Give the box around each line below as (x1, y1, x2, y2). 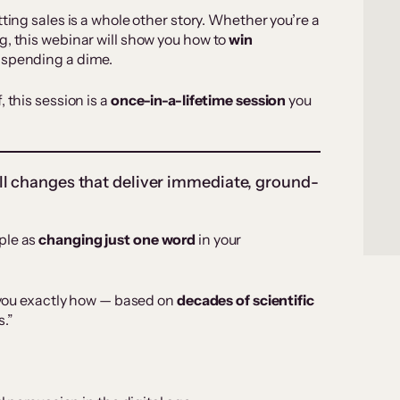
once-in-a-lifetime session (110, 91, 289, 110)
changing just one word (38, 230, 196, 249)
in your (196, 230, 242, 249)
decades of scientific (176, 291, 314, 310)
